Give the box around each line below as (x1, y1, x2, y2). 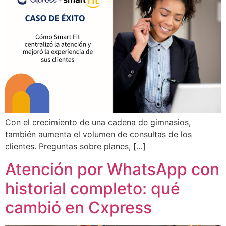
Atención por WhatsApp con (5, 159, 219, 179)
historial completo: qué (5, 178, 180, 198)
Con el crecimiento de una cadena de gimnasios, (5, 117, 191, 128)
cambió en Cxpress (5, 197, 152, 217)
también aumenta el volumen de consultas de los (5, 129, 192, 140)
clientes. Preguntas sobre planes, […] (5, 141, 146, 152)
